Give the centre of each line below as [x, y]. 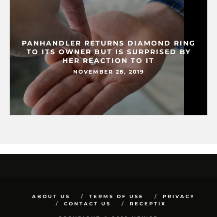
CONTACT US [87, 204]
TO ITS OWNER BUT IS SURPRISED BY [108, 52]
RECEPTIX [148, 204]
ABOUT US [51, 197]
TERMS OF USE [116, 197]
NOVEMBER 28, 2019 [108, 72]
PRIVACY [179, 197]
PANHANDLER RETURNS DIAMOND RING [108, 43]
